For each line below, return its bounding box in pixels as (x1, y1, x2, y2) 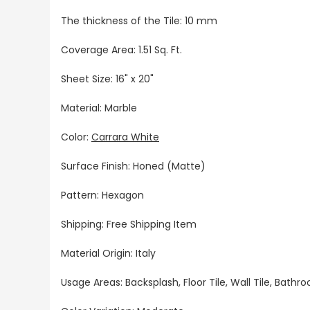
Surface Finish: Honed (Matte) (61, 158, 206, 173)
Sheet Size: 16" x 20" (61, 71, 154, 86)
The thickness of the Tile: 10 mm (61, 13, 217, 28)
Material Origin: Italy (61, 246, 158, 260)
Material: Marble (61, 100, 137, 115)
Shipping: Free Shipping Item (61, 217, 199, 231)
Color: (61, 129, 91, 144)
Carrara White (91, 129, 159, 144)
